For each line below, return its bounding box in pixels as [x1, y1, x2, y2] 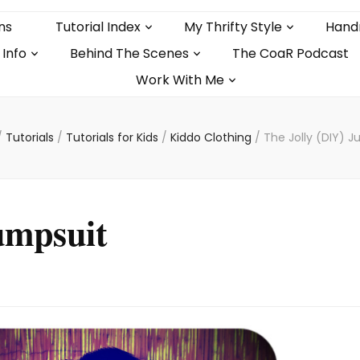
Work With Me [136, 71, 224, 89]
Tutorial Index [55, 18, 141, 36]
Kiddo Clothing [170, 129, 255, 145]
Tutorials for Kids [66, 129, 162, 145]
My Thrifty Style [183, 18, 282, 36]
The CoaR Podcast [232, 44, 349, 63]
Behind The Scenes [70, 44, 189, 63]
